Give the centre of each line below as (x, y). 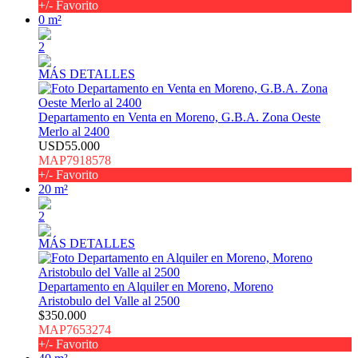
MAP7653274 (75, 330)
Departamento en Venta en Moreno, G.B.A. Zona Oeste (179, 117)
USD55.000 (69, 146)
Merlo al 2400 (74, 132)
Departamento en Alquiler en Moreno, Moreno (156, 287)
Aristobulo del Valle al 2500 (109, 301)
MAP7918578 (75, 161)
